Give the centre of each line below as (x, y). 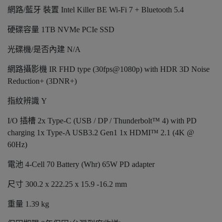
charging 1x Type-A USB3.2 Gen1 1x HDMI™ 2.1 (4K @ (101, 133)
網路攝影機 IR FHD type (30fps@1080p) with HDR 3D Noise (109, 69)
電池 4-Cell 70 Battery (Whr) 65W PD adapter (81, 165)
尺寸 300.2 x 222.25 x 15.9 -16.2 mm (67, 184)
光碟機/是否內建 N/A (44, 50)
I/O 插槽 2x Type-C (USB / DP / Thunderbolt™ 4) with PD (102, 121)
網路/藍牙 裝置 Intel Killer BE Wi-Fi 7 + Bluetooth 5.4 (96, 10)
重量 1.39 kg (28, 204)
